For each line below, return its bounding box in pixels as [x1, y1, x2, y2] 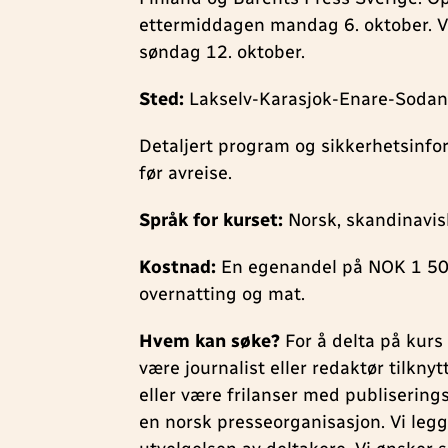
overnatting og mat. [139, 283, 306, 306]
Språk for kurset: [139, 209, 284, 232]
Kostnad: [139, 256, 217, 279]
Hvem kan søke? [139, 330, 281, 353]
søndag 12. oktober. [139, 41, 306, 64]
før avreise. [139, 162, 233, 185]
